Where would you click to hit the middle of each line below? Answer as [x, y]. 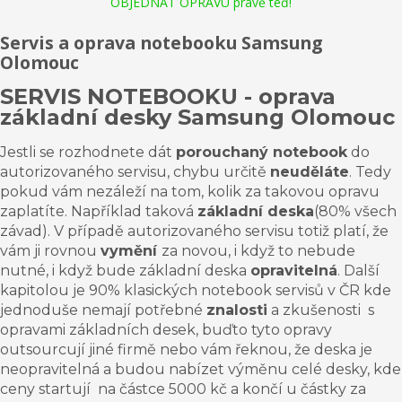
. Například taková [131, 211]
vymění [131, 250]
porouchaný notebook [262, 152]
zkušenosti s [327, 310]
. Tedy [370, 171]
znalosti [237, 310]
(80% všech [355, 211]
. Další [358, 270]
